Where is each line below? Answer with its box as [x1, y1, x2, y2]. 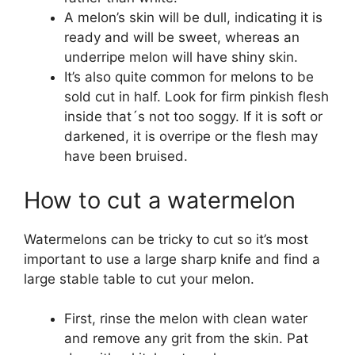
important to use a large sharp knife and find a [24, 250, 320, 267]
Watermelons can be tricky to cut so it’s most [24, 231, 308, 247]
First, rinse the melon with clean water [64, 311, 307, 327]
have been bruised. [64, 148, 192, 165]
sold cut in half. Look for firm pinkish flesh [64, 89, 329, 105]
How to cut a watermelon [24, 185, 296, 214]
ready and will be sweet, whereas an [64, 29, 300, 46]
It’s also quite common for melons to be [64, 69, 314, 86]
